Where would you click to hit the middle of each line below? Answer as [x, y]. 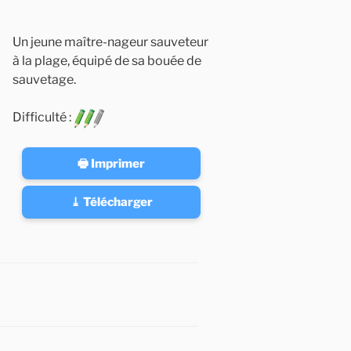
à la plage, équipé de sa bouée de [107, 61]
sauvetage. [44, 80]
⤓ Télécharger [111, 202]
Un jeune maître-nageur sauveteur [110, 42]
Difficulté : [43, 118]
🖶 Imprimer [112, 163]
